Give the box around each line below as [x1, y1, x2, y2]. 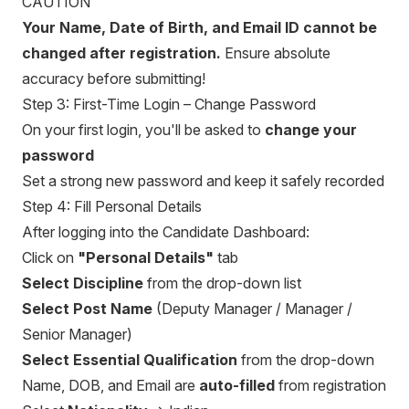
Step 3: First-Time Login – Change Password [22, 95, 316, 113]
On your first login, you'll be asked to [22, 121, 265, 139]
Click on [22, 248, 78, 267]
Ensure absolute [221, 44, 330, 62]
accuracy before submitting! [22, 69, 205, 88]
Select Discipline [22, 274, 143, 292]
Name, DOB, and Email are [22, 376, 199, 394]
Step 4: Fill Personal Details [22, 197, 202, 215]
